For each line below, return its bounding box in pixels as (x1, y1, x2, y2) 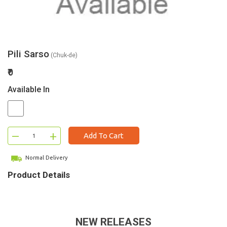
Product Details (8, 169, 70, 180)
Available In (8, 85, 50, 94)
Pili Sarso (8, 48, 49, 60)
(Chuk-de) (49, 52, 78, 59)
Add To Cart (84, 131, 124, 140)
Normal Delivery (24, 155, 67, 161)
